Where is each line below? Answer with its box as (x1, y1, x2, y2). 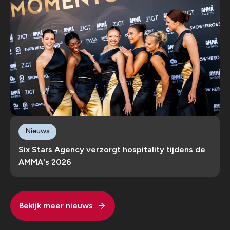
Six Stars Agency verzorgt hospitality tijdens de (18, 144, 205, 155)
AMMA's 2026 (18, 157, 71, 167)
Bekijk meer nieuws (19, 200, 93, 210)
